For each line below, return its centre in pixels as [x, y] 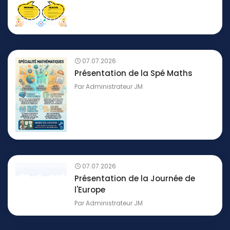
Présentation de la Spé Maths [133, 73]
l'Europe [90, 190]
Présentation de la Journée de [135, 179]
